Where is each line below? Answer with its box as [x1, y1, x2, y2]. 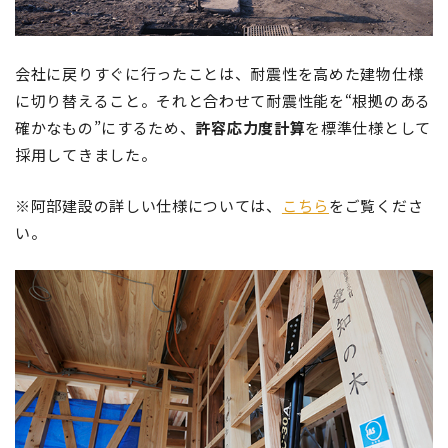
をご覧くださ [329, 194, 424, 216]
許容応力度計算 [195, 116, 306, 138]
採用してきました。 [15, 143, 157, 165]
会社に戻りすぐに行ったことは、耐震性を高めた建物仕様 [15, 62, 424, 84]
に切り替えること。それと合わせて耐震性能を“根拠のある [15, 89, 431, 111]
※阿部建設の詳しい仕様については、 [15, 194, 282, 216]
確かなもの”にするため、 [15, 116, 196, 138]
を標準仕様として [305, 116, 431, 138]
